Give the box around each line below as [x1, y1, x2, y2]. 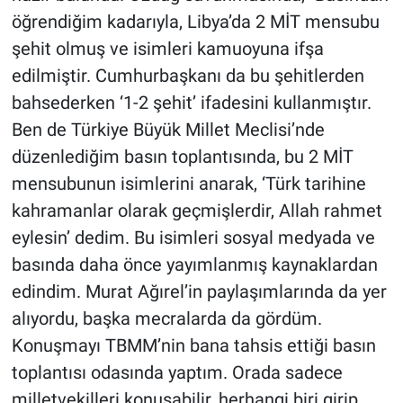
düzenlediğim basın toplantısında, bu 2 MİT [11, 146, 354, 168]
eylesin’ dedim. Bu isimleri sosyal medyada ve [11, 227, 375, 249]
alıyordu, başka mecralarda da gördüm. [11, 308, 322, 330]
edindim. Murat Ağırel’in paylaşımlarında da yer [11, 281, 387, 303]
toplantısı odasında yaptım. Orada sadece [11, 362, 343, 384]
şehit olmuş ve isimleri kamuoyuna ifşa [11, 38, 324, 60]
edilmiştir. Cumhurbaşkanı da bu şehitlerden [11, 65, 364, 87]
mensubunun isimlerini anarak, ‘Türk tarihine [11, 173, 366, 195]
